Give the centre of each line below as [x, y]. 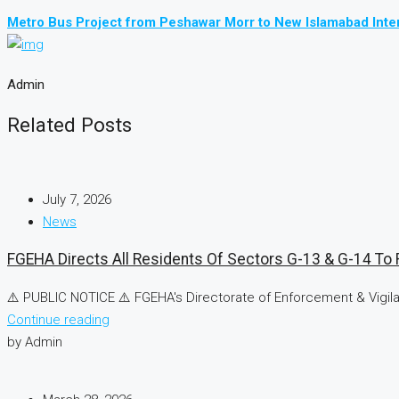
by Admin [35, 342]
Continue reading [58, 319]
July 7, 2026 [77, 199]
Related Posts [69, 124]
